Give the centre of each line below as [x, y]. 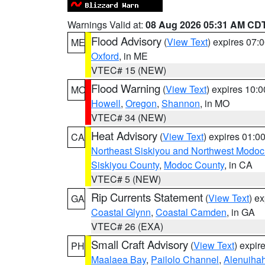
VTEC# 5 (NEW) [126, 179]
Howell [106, 103]
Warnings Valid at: [106, 25]
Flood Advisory [126, 41]
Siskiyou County [125, 165]
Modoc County [194, 165]
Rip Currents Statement [147, 197]
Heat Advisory [124, 135]
